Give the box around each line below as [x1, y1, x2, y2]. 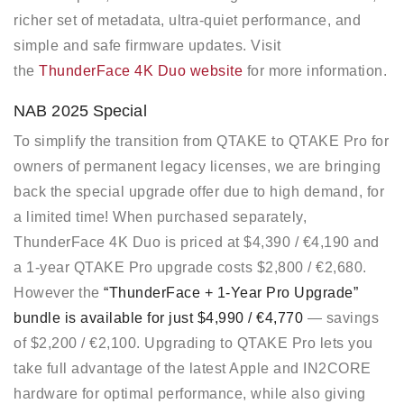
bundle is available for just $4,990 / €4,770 [14, 309, 303, 326]
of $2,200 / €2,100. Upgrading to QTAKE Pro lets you [14, 335, 373, 351]
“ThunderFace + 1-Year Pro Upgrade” [104, 284, 358, 300]
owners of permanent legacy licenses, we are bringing [14, 158, 381, 174]
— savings [303, 309, 379, 326]
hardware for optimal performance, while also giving [14, 385, 366, 401]
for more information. [243, 62, 387, 78]
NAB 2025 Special [14, 101, 147, 120]
